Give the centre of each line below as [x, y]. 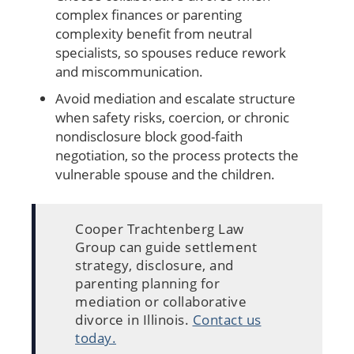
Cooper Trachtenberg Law [160, 228]
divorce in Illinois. [134, 319]
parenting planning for [147, 283]
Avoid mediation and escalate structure [175, 98]
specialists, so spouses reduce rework [171, 52]
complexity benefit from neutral [154, 33]
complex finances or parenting [149, 14]
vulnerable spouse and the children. [165, 174]
